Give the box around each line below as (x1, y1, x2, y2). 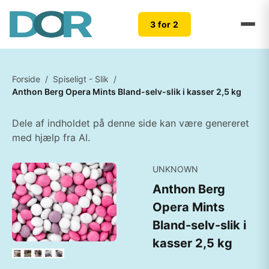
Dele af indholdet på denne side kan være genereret (12, 117, 249, 129)
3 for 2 (150, 19, 179, 29)
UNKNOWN (153, 164, 198, 174)
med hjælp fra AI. (12, 131, 90, 144)
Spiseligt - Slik (53, 74, 109, 84)
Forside (12, 74, 40, 84)
